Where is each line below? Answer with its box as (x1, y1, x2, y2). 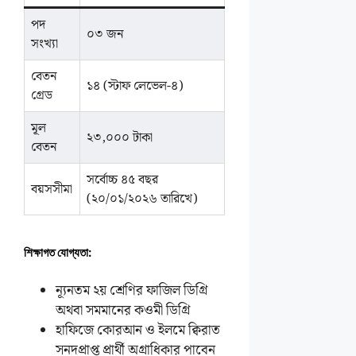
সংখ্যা (31, 33, 59, 54)
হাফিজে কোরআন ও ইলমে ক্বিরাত (56, 319, 220, 342)
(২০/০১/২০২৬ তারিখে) (87, 188, 198, 209)
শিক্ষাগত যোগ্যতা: (24, 245, 91, 260)
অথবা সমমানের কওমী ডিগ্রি (56, 300, 190, 322)
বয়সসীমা (31, 179, 73, 199)
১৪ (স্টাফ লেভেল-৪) (87, 75, 184, 96)
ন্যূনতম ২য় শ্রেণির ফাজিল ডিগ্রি (56, 280, 207, 302)
